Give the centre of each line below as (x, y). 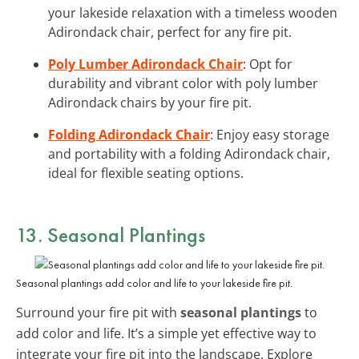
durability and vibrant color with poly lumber (183, 83)
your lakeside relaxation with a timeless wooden (193, 12)
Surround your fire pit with (98, 312)
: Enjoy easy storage (270, 134)
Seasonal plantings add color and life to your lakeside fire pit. (154, 282)
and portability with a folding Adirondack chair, (189, 153)
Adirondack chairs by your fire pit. (150, 102)
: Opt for (268, 64)
